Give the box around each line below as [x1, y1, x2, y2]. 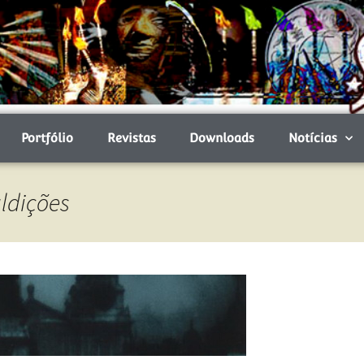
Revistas [106, 131, 156, 145]
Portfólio [21, 131, 74, 145]
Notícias [288, 131, 337, 145]
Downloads [189, 131, 255, 145]
